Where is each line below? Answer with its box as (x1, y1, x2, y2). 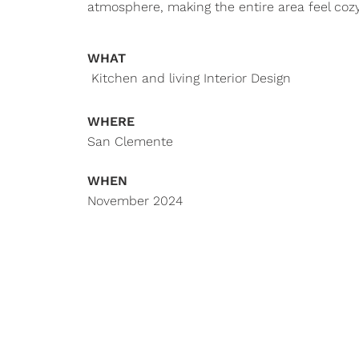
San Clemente (87, 134, 173, 149)
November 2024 (87, 193, 183, 208)
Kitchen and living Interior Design (87, 71, 291, 86)
